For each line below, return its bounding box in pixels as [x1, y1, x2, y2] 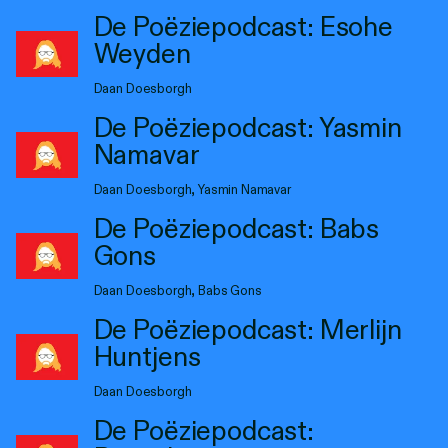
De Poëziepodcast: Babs [93, 212, 380, 245]
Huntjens [93, 340, 201, 373]
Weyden [93, 37, 191, 70]
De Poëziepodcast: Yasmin [93, 111, 402, 144]
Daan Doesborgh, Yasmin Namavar [93, 182, 291, 197]
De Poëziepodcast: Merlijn [93, 313, 402, 346]
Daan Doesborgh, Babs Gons [93, 283, 262, 298]
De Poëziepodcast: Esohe [93, 10, 393, 43]
